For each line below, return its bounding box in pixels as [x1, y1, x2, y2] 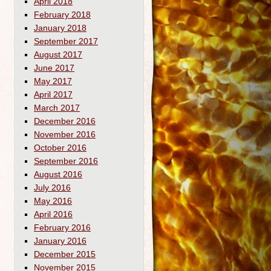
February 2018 [34, 10, 91, 19]
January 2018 [34, 23, 87, 33]
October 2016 [34, 143, 87, 152]
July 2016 [34, 183, 71, 192]
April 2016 [34, 209, 73, 219]
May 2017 [34, 76, 72, 86]
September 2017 [34, 36, 98, 46]
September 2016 [34, 156, 98, 166]
